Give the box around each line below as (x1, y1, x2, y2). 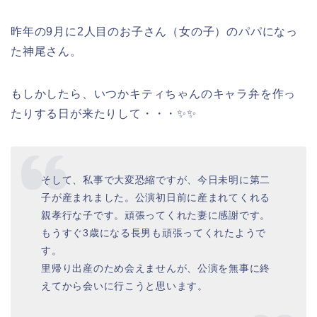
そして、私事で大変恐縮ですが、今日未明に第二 (41, 173, 271, 185)
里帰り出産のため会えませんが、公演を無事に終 (41, 262, 271, 274)
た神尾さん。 (11, 45, 82, 58)
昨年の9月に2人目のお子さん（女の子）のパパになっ (11, 25, 299, 38)
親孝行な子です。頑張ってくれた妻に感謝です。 (41, 209, 271, 221)
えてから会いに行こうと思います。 (41, 279, 208, 292)
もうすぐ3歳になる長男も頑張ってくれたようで (41, 226, 267, 238)
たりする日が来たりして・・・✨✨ (11, 108, 197, 120)
